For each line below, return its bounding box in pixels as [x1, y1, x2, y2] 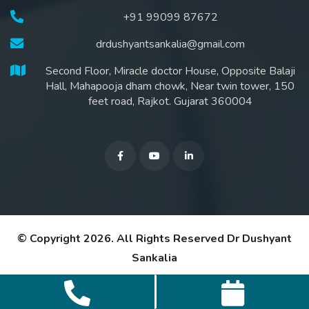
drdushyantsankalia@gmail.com [95, 37, 245, 52]
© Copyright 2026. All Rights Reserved [17, 231, 227, 247]
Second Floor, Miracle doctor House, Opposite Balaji [45, 63, 295, 79]
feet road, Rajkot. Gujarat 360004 [88, 94, 252, 109]
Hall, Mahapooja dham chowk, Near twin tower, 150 [46, 79, 295, 94]
